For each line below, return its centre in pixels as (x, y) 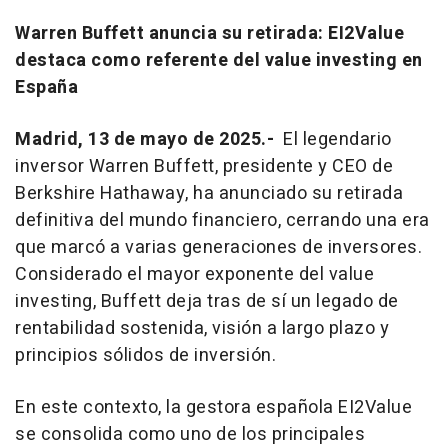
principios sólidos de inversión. (145, 356)
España (46, 88)
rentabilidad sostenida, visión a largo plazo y (202, 329)
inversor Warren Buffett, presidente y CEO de (204, 167)
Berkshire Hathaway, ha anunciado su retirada (209, 194)
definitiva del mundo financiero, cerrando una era (222, 221)
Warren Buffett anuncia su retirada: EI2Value (209, 34)
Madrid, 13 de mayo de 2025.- (147, 140)
